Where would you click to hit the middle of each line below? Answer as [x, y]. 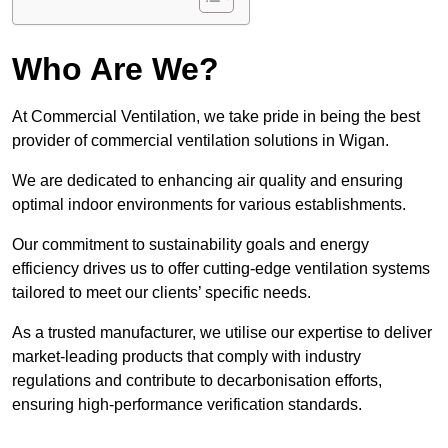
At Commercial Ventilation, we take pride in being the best [216, 117]
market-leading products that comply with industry [186, 357]
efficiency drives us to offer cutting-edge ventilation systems [221, 269]
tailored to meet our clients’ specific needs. [161, 293]
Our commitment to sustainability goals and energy [190, 245]
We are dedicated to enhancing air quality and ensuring [207, 181]
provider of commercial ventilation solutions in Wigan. [202, 141]
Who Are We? [115, 69]
